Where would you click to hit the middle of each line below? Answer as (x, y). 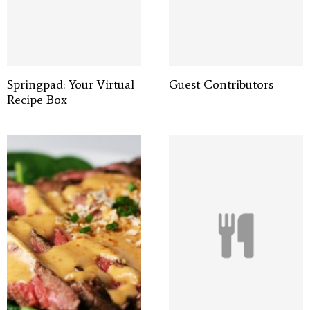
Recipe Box (37, 100)
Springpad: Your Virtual (71, 84)
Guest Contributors (221, 84)
